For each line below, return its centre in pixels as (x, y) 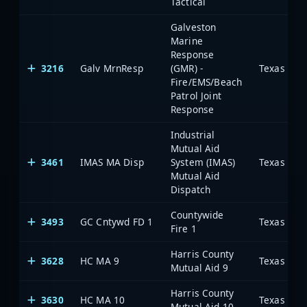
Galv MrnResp (112, 68)
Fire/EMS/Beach (207, 82)
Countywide (197, 214)
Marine (187, 40)
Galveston (194, 27)
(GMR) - (187, 68)
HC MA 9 (100, 260)
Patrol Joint (196, 95)
